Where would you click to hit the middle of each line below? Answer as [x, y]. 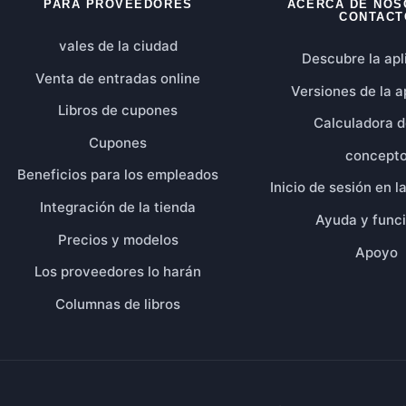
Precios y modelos [118, 239]
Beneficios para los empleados [118, 175]
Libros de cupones [118, 111]
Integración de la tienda [118, 207]
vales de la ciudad [118, 46]
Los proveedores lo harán [118, 272]
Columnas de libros [118, 304]
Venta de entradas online [118, 78]
